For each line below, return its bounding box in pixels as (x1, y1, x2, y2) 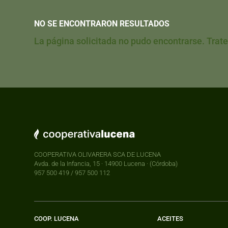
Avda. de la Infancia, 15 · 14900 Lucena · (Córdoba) (34, 159, 178, 167)
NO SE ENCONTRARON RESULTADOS (34, 18, 170, 28)
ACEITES (157, 214, 184, 222)
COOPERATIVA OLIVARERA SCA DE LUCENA (34, 150, 161, 158)
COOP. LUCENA (34, 214, 79, 222)
